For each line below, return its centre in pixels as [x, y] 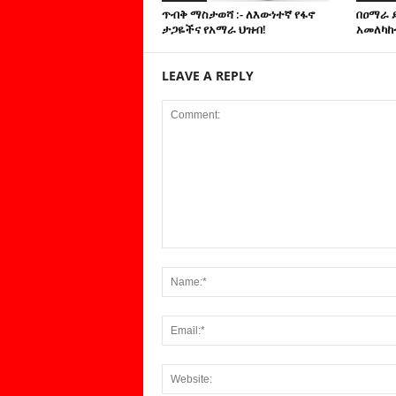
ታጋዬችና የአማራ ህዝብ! [213, 29]
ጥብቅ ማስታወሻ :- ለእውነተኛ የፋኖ [238, 14]
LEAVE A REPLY [207, 75]
